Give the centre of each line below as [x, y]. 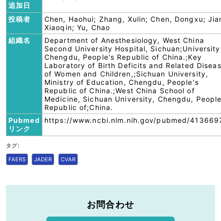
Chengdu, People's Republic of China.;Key [123, 57]
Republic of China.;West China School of [120, 91]
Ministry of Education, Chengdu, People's [122, 82]
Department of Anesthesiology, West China [124, 40]
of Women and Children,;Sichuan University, [127, 74]
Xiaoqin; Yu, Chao [77, 27]
